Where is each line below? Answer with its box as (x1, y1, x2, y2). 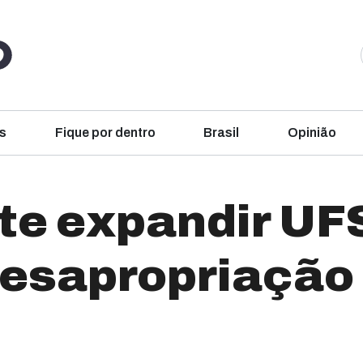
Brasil (203, 126, 240, 139)
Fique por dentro (54, 126, 156, 139)
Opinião (287, 126, 336, 139)
